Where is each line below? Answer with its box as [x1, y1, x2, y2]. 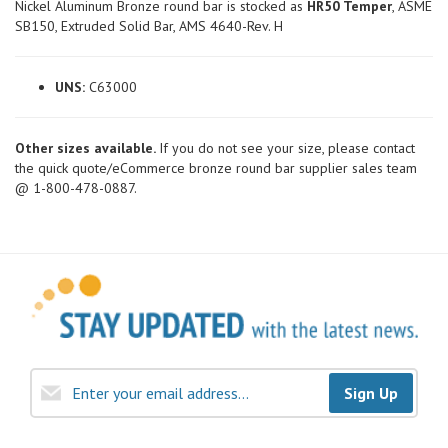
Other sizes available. [15, 139, 159, 157]
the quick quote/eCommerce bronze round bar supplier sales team [15, 159, 417, 177]
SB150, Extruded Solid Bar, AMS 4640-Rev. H [15, 17, 283, 35]
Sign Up [344, 383, 398, 404]
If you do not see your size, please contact [159, 139, 415, 157]
